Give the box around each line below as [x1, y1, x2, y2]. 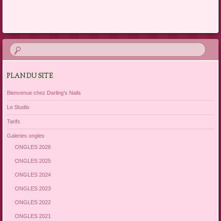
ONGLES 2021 [15, 213, 51, 219]
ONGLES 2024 [15, 171, 51, 178]
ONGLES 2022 [15, 199, 51, 205]
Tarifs [6, 118, 20, 125]
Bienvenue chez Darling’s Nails [6, 90, 81, 96]
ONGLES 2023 [15, 185, 51, 191]
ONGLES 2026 [15, 144, 51, 150]
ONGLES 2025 [15, 157, 51, 164]
